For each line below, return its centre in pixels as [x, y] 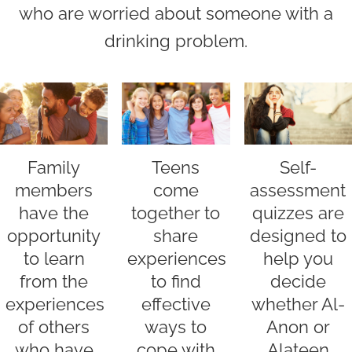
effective [176, 304]
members [54, 191]
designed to [298, 236]
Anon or [298, 327]
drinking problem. [176, 41]
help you [298, 259]
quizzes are [298, 213]
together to [176, 213]
